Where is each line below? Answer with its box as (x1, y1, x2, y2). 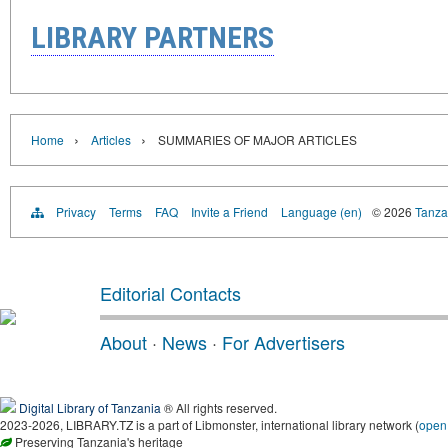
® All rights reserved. (161, 398, 277, 416)
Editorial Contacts (100, 279, 241, 306)
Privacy (56, 202, 96, 220)
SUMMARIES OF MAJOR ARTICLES (158, 130, 357, 148)
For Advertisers (222, 328, 345, 355)
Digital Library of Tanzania (19, 398, 161, 416)
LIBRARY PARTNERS (31, 19, 274, 55)
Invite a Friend (191, 202, 268, 220)
